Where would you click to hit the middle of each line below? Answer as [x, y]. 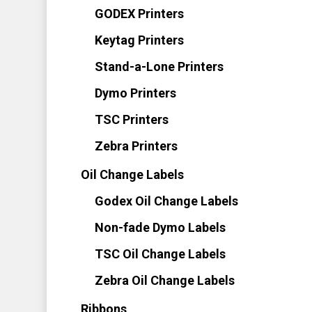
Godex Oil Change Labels [166, 201]
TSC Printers [131, 119]
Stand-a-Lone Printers [159, 67]
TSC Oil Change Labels [160, 254]
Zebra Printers [136, 146]
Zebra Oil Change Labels [164, 280]
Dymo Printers [135, 93]
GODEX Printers [139, 14]
